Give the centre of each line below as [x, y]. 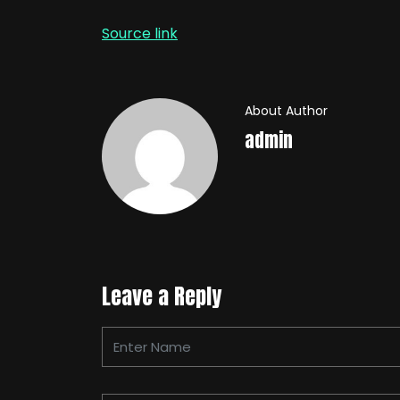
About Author [286, 110]
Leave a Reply [162, 296]
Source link [140, 33]
